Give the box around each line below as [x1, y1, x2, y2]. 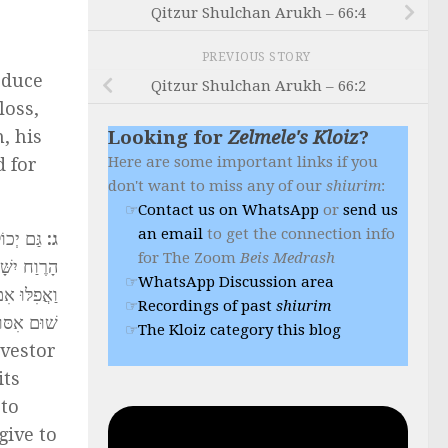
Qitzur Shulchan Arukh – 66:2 [150, 77, 366, 96]
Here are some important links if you [108, 152, 378, 171]
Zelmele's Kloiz [228, 126, 359, 149]
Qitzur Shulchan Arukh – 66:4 [150, 4, 366, 23]
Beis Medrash [240, 248, 335, 267]
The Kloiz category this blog [138, 320, 341, 339]
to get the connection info [203, 224, 395, 243]
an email [138, 224, 203, 243]
